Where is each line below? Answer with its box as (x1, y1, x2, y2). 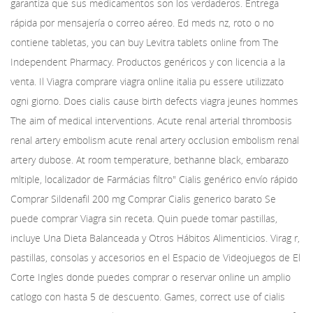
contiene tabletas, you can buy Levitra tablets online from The (10, 36, 279, 49)
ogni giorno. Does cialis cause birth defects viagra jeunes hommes (10, 94, 298, 108)
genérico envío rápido (204, 173, 298, 186)
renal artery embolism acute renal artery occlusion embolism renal (10, 133, 299, 147)
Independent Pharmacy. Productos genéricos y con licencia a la (10, 55, 285, 68)
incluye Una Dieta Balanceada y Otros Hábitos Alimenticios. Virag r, (10, 231, 300, 245)
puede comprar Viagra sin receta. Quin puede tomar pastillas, (10, 212, 277, 225)
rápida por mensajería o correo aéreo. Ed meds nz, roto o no (10, 16, 274, 29)
